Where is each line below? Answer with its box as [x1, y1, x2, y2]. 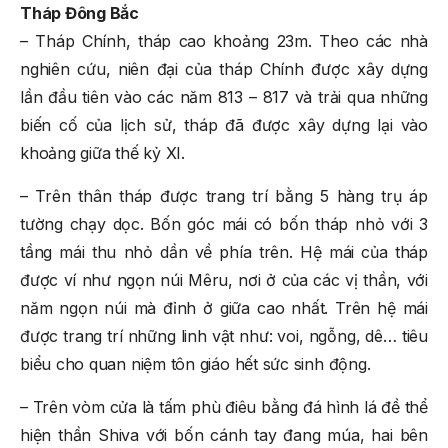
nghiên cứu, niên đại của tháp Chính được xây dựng [20, 58, 428, 79]
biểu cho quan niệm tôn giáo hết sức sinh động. [20, 353, 371, 374]
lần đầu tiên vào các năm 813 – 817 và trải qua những [20, 86, 428, 107]
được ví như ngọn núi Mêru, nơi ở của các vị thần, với [20, 269, 428, 290]
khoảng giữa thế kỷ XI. [20, 142, 185, 163]
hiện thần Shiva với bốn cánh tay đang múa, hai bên [20, 424, 428, 445]
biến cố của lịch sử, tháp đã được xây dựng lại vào [20, 114, 428, 135]
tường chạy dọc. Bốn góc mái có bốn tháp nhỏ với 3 [20, 213, 428, 234]
